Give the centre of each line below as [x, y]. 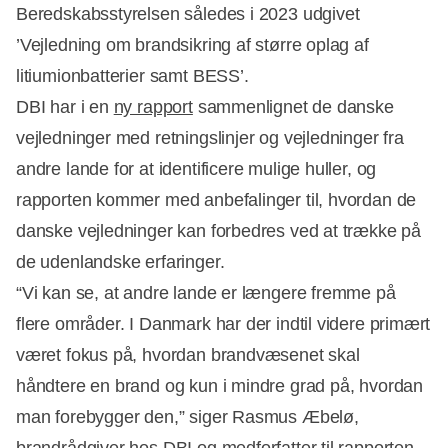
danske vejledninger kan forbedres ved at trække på [219, 230]
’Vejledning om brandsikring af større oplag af [192, 44]
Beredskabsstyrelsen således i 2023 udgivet [188, 13]
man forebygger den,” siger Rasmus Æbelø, [187, 416]
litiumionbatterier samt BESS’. [132, 75]
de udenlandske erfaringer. [120, 261]
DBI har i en [65, 106]
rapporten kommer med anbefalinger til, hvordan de [216, 199]
